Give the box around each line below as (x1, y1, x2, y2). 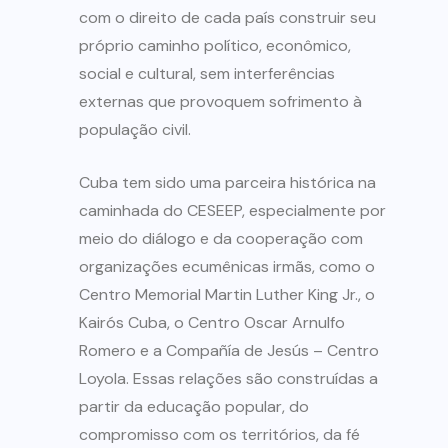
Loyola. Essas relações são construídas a (79, 368, 378, 390)
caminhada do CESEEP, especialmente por (79, 200, 386, 222)
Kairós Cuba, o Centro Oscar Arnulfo (79, 312, 345, 334)
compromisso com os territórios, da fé (79, 424, 360, 446)
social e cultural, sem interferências (79, 63, 335, 85)
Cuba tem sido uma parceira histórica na (79, 172, 376, 194)
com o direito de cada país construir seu (79, 7, 376, 29)
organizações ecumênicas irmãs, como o (79, 256, 375, 278)
